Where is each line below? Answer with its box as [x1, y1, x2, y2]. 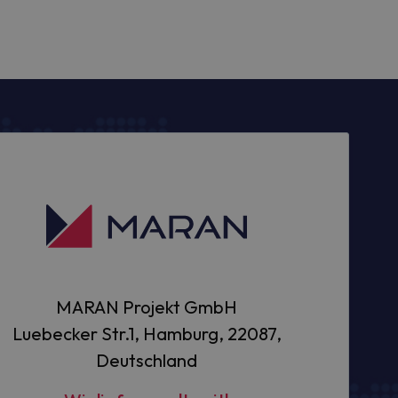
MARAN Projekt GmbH [56, 295, 237, 318]
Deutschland [96, 348, 197, 371]
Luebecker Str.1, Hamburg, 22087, [12, 322, 282, 345]
